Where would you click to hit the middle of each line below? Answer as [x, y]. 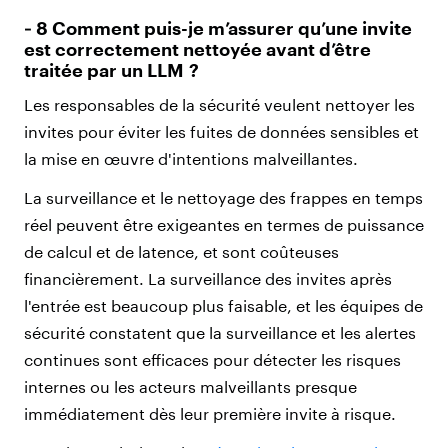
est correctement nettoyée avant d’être [197, 48]
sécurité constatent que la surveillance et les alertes [220, 332]
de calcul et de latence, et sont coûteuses [181, 251]
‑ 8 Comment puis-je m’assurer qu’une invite [218, 27]
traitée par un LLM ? [111, 69]
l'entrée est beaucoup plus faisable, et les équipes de [223, 305]
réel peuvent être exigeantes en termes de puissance [224, 224]
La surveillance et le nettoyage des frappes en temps [223, 197]
